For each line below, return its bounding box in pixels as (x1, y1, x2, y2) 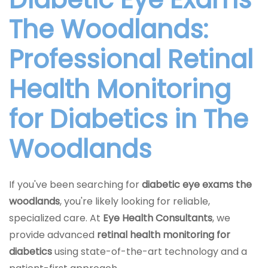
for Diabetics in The (9, 102, 248, 137)
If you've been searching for (9, 178, 142, 191)
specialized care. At (9, 211, 103, 225)
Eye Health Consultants (103, 211, 212, 225)
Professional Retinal (9, 42, 253, 77)
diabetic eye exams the (142, 178, 252, 191)
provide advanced (9, 228, 97, 242)
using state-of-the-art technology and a (52, 245, 247, 258)
